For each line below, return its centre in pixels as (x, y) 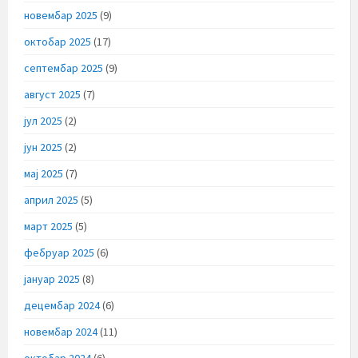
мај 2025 (44, 173)
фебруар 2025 (59, 252)
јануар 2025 (52, 278)
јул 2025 (43, 120)
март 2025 (48, 226)
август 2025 (52, 94)
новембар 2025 (61, 15)
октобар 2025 (58, 41)
